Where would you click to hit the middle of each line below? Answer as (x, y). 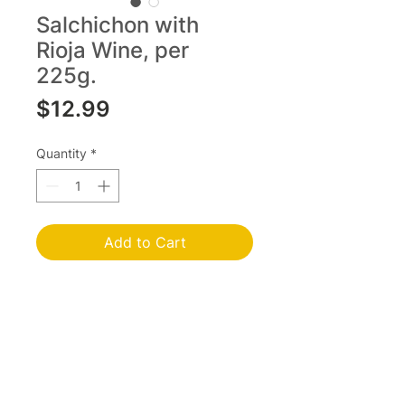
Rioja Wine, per (113, 51)
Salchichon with (118, 25)
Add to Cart (145, 243)
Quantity (61, 154)
